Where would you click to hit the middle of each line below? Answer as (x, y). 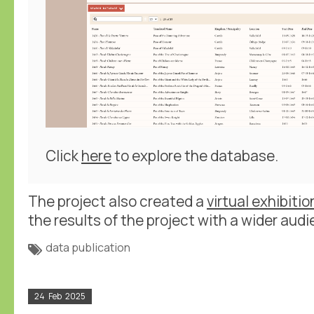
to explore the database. (195, 156)
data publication (88, 248)
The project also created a (117, 202)
